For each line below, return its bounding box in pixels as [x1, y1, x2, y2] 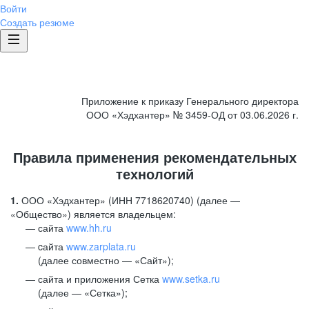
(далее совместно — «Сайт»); [38, 253, 174, 267]
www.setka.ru [162, 272, 220, 286]
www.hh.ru [66, 221, 112, 235]
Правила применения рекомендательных [12, 147, 297, 167]
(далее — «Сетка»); [38, 286, 128, 299]
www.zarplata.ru [66, 239, 136, 253]
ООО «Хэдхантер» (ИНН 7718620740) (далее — [19, 193, 240, 207]
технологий [115, 163, 194, 183]
